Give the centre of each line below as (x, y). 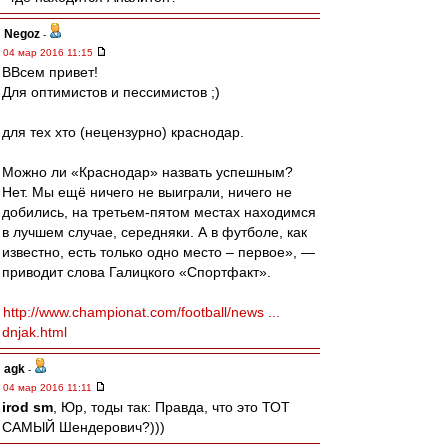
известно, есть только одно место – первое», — (158, 252)
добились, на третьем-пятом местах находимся (159, 212)
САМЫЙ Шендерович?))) (83, 427)
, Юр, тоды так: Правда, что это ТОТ (171, 407)
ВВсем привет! (50, 72)
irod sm (27, 407)
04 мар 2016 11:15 (49, 52)
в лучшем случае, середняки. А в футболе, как (154, 232)
